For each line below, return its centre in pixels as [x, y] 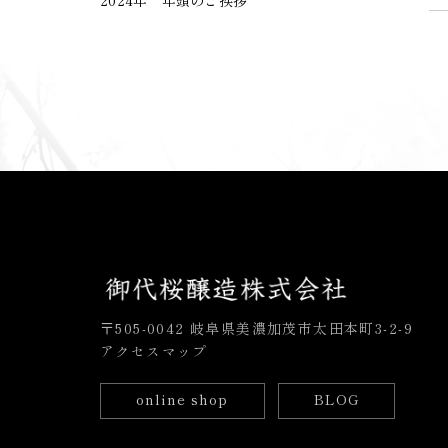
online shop [182, 399]
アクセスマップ [154, 350]
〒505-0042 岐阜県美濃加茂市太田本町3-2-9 [256, 327]
